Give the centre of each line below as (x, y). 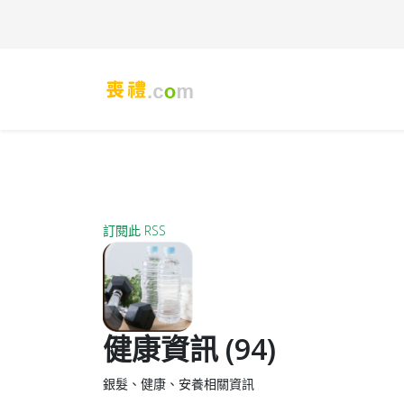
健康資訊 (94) (189, 349)
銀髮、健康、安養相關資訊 (179, 384)
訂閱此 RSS (134, 230)
